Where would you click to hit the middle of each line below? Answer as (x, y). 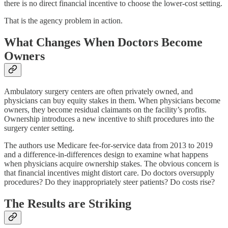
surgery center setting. (39, 128)
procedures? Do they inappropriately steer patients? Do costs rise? (109, 182)
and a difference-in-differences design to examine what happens (106, 155)
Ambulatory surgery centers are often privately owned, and (98, 92)
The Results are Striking (68, 204)
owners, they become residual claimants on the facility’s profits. (105, 110)
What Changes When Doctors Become (103, 42)
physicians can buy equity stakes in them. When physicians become (112, 101)
